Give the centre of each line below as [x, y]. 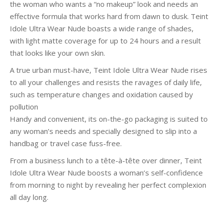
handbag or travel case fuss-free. [66, 143]
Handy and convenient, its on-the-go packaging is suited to [109, 119]
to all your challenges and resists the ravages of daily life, [106, 82]
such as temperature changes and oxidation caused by [101, 94]
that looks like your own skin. [57, 53]
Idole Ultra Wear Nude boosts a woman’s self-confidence [106, 173]
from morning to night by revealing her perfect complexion [108, 185]
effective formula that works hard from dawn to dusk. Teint [109, 16]
